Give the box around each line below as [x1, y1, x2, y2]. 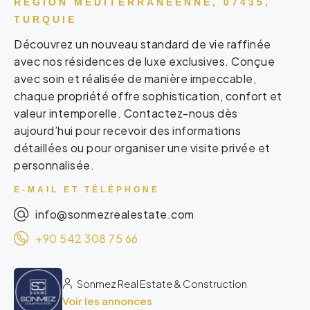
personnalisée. [14, 158, 94, 173]
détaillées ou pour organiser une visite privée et [14, 140, 271, 156]
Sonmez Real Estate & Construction [75, 277, 247, 291]
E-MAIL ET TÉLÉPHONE [14, 185, 160, 195]
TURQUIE [14, 14, 77, 26]
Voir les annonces [62, 294, 152, 308]
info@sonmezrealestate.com [35, 207, 194, 222]
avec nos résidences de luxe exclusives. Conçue [14, 54, 275, 69]
